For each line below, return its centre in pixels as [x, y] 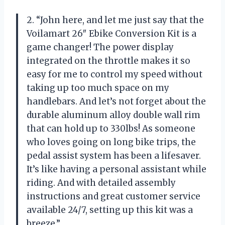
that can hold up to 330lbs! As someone [111, 129]
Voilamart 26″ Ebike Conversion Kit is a [111, 34]
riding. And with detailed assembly [101, 183]
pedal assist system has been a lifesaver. [114, 156]
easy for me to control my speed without [115, 75]
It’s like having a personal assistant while [117, 170]
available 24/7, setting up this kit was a [110, 210]
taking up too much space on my [98, 88]
